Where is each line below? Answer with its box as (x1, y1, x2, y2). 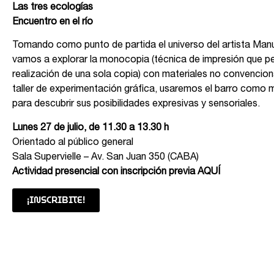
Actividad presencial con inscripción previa (12, 167, 198, 177)
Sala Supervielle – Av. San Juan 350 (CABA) (12, 152, 199, 163)
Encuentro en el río (12, 17, 93, 28)
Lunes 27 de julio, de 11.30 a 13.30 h (12, 123, 169, 133)
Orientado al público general (12, 138, 133, 148)
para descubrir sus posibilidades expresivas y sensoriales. (12, 100, 260, 110)
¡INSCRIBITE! (27, 196, 85, 206)
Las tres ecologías (12, 2, 93, 13)
